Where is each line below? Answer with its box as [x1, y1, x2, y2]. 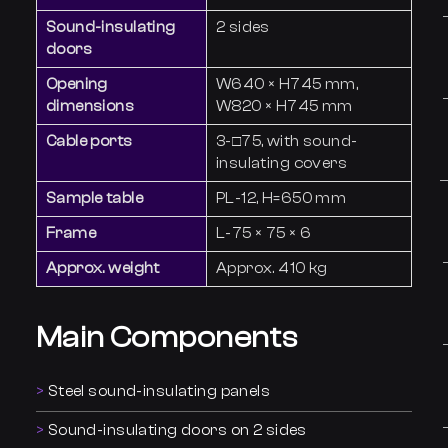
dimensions [45, 97, 135, 115]
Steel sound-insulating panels [47, 383, 271, 401]
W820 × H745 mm [215, 97, 353, 115]
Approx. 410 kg [215, 259, 328, 277]
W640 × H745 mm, [215, 75, 359, 93]
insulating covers [215, 154, 348, 172]
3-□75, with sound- [215, 132, 358, 150]
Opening [45, 75, 108, 93]
